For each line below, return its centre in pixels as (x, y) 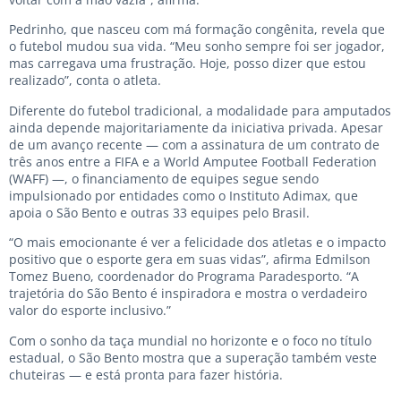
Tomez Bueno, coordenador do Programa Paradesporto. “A (184, 277)
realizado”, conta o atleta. (85, 81)
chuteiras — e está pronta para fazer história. (146, 374)
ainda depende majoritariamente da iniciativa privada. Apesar (196, 127)
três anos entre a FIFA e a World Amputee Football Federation (193, 161)
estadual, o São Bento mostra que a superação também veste (193, 357)
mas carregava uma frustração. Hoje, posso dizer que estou (188, 64)
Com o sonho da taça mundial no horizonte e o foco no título (190, 340)
